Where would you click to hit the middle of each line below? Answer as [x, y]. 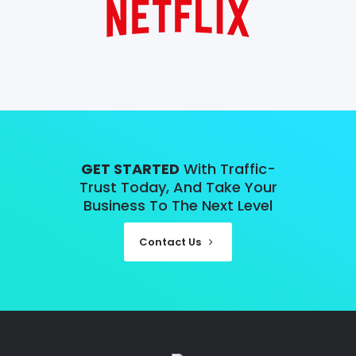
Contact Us [170, 242]
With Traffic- [227, 168]
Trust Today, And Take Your [178, 187]
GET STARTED [130, 168]
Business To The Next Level [178, 205]
